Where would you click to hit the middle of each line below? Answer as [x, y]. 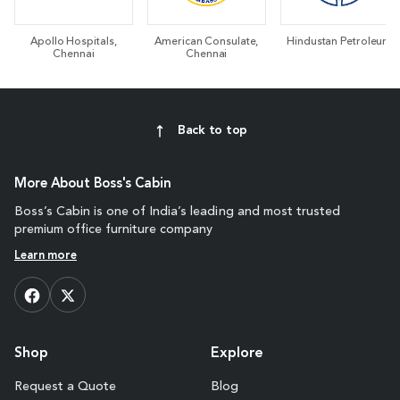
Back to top [212, 131]
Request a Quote [66, 387]
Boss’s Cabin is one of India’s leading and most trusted [177, 212]
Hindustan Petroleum [340, 42]
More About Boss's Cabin [93, 185]
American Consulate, [207, 42]
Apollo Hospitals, [74, 42]
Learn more [46, 256]
